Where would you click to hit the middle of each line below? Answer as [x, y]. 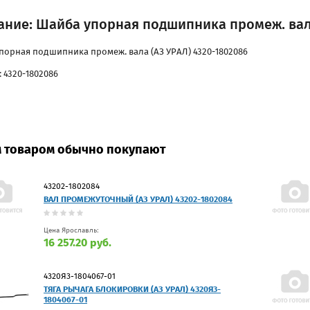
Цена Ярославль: [71, 230]
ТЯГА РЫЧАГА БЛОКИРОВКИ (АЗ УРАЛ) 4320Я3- [132, 289]
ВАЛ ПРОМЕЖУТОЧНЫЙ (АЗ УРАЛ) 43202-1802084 [138, 199]
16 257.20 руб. [77, 242]
